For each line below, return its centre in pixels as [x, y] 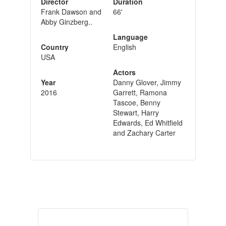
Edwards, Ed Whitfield [148, 122]
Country [54, 47]
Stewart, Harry [136, 112]
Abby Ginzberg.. [66, 21]
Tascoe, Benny [136, 102]
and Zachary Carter [144, 132]
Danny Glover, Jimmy [147, 82]
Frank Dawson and [71, 11]
